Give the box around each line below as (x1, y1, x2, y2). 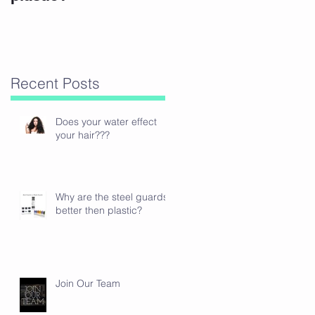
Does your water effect (56, 115, 157, 128)
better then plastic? (56, 203, 142, 217)
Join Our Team (56, 276, 120, 290)
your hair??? (56, 128, 110, 141)
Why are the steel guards (56, 190, 168, 203)
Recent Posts (11, 73, 100, 92)
